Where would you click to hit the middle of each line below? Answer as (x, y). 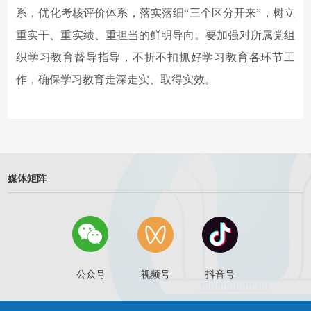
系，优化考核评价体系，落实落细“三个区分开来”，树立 (155, 12)
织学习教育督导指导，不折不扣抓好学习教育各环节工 (155, 57)
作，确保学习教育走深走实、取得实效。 (116, 79)
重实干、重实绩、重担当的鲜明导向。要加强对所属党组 (155, 35)
